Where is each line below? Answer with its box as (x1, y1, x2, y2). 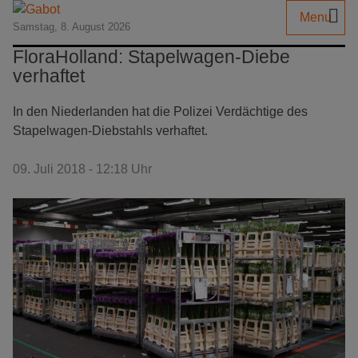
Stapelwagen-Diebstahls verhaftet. (13, 124, 208, 137)
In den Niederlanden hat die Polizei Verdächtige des (13, 105, 308, 118)
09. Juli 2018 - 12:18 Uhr (13, 162, 152, 176)
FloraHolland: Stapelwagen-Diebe (13, 46, 290, 67)
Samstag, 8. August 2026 (13, 21, 130, 33)
